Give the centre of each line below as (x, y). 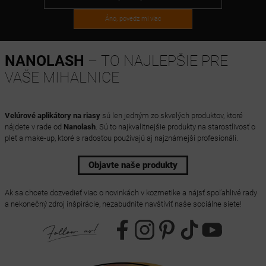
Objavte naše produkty (133, 165)
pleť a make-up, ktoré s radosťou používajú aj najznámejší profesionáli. (121, 138)
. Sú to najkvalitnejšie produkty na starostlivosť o (175, 127)
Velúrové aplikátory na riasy (52, 116)
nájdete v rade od (34, 127)
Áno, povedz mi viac (133, 19)
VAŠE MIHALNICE (62, 78)
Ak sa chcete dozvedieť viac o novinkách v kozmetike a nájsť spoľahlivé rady (131, 193)
